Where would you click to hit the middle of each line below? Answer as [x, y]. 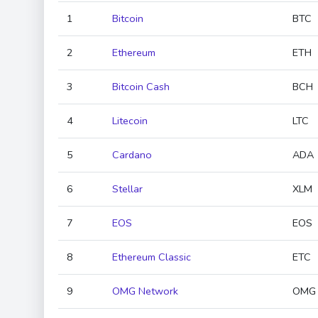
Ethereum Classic [152, 257]
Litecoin [130, 121]
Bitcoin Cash [141, 87]
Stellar [127, 189]
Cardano [132, 155]
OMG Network [145, 291]
